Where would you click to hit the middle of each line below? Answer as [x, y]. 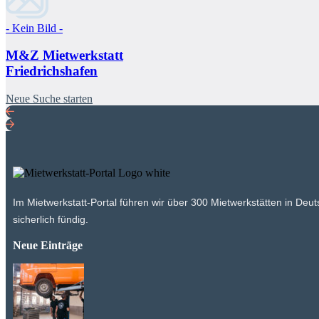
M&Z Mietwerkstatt [64, 56]
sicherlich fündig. [51, 219]
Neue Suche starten [49, 98]
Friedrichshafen [52, 71]
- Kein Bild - [34, 28]
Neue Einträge [48, 245]
